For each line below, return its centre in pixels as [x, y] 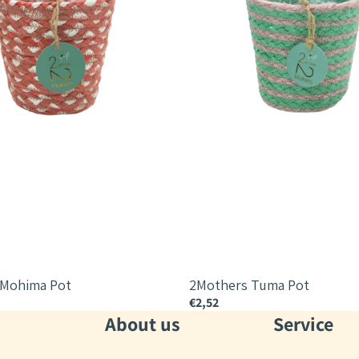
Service [303, 324]
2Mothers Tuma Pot [249, 285]
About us [143, 324]
